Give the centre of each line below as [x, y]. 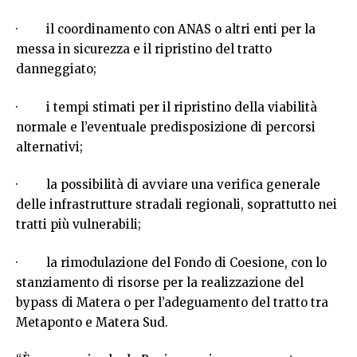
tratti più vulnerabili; [78, 225]
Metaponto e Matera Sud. [92, 322]
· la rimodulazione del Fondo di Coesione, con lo [171, 262]
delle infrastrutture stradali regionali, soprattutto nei [177, 205]
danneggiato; [56, 69]
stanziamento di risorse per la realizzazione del [160, 282]
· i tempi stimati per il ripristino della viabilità [167, 107]
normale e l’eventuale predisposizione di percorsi [166, 127]
